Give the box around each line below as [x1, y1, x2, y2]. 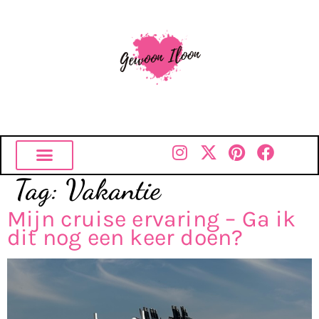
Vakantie [66, 172, 162, 206]
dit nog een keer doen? [7, 224, 244, 251]
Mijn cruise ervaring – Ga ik [7, 205, 296, 232]
